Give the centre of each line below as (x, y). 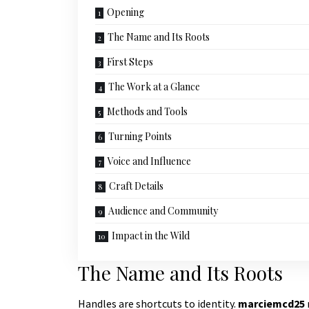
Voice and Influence (149, 161)
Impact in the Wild (150, 236)
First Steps (130, 62)
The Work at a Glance (154, 87)
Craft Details (136, 186)
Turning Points (140, 137)
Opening (125, 12)
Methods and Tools (147, 112)
